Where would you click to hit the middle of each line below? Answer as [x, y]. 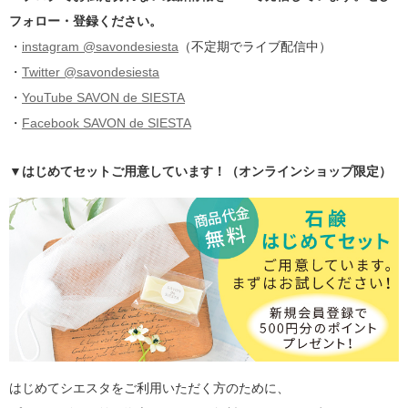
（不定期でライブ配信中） [255, 46]
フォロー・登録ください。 [86, 20]
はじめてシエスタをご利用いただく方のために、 [149, 388]
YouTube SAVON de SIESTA [103, 97]
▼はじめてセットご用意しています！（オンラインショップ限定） [200, 171]
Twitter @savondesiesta [91, 71]
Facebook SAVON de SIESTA [107, 122]
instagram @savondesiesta [100, 46]
